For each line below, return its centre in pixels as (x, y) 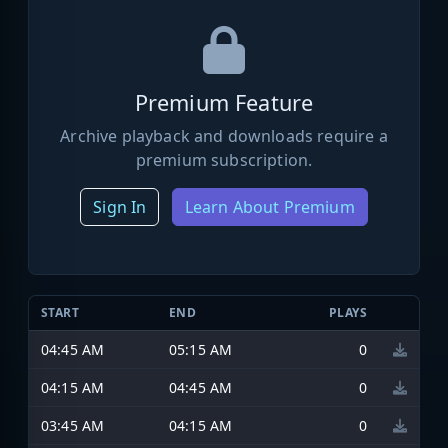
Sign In (120, 206)
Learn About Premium (269, 206)
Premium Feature (224, 102)
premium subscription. (224, 159)
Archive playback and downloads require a (224, 135)
